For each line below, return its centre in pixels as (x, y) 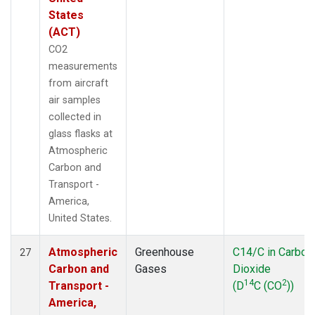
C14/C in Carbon (273, 252)
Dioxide (252, 269)
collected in (75, 117)
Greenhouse (165, 252)
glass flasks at (81, 134)
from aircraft (78, 83)
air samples (75, 100)
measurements (83, 66)
